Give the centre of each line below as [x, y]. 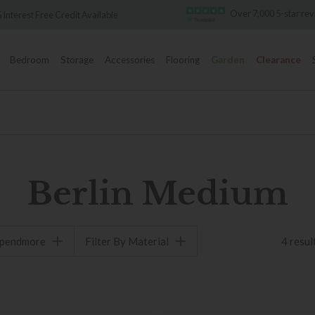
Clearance [278, 60]
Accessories [130, 60]
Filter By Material [127, 241]
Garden [228, 60]
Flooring [183, 60]
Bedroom [30, 60]
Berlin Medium [157, 193]
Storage [77, 60]
